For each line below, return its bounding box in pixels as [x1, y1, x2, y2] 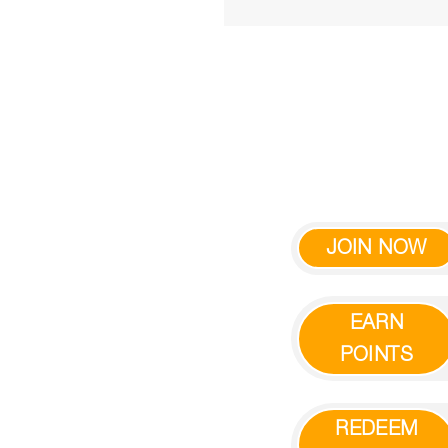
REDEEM [335, 419, 418, 440]
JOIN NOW [326, 238, 427, 259]
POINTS [339, 344, 414, 365]
